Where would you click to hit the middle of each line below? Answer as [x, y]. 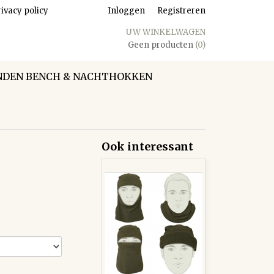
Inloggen [126, 11]
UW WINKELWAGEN [166, 32]
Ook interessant [147, 146]
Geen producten [161, 45]
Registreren [181, 11]
